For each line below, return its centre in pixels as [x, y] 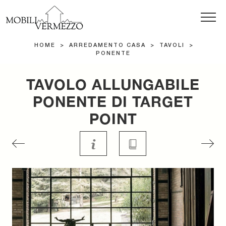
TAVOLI [172, 46]
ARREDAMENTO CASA [107, 46]
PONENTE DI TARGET [113, 102]
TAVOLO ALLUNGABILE [113, 84]
